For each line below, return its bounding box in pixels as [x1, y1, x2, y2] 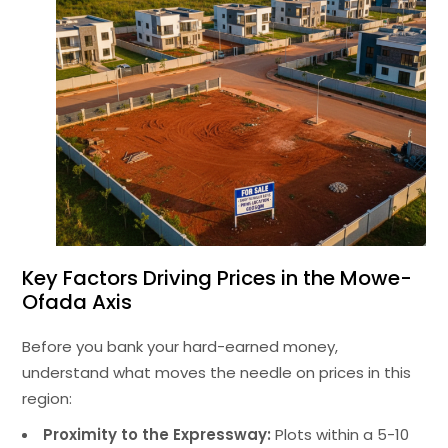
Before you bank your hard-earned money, [22, 336, 339, 358]
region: [22, 388, 73, 410]
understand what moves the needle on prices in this [22, 362, 412, 384]
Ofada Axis [22, 288, 133, 317]
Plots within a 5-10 [271, 424, 410, 446]
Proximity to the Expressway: [43, 424, 272, 446]
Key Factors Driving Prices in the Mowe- [22, 264, 413, 293]
